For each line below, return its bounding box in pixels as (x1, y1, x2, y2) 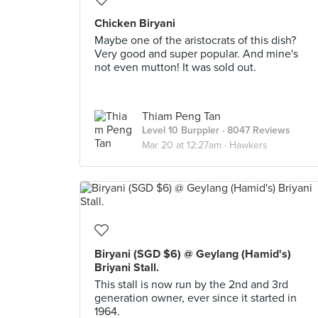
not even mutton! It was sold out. (94, 60, 256, 75)
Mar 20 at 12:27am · (142, 139, 229, 151)
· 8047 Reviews (219, 124, 290, 136)
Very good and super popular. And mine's (94, 47, 298, 61)
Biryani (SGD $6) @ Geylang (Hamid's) (94, 247, 291, 261)
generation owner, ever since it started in (94, 291, 297, 305)
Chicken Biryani (94, 16, 175, 31)
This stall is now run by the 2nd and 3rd (94, 278, 288, 292)
